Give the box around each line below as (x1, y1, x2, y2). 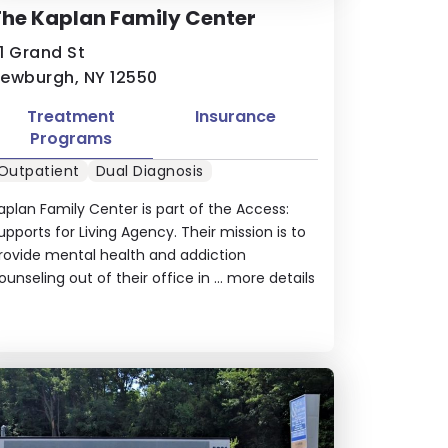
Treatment (26, 105, 115, 128)
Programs (29, 127, 112, 150)
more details (226, 267, 315, 288)
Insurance (195, 105, 277, 128)
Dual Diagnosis (95, 160, 204, 181)
